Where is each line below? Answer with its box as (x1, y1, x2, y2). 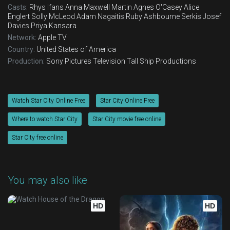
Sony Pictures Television (46, 57, 125, 65)
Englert (8, 12, 30, 21)
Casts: (8, 3, 29, 11)
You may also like (8, 174, 87, 186)
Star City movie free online (92, 116, 161, 123)
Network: (8, 33, 38, 42)
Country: (8, 45, 36, 53)
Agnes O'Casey (133, 3, 182, 11)
